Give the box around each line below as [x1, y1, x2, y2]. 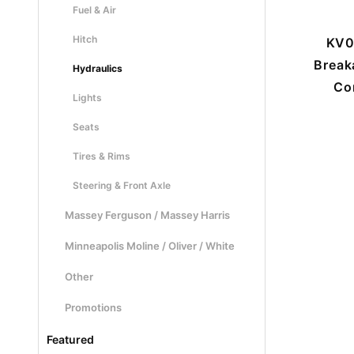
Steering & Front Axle [73, 179, 171, 191]
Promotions [64, 301, 122, 314]
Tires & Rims [73, 150, 130, 162]
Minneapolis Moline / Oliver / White [64, 239, 235, 252]
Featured [47, 333, 94, 346]
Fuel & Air [73, 4, 116, 16]
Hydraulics [73, 62, 122, 74]
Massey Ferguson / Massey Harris [64, 209, 230, 221]
